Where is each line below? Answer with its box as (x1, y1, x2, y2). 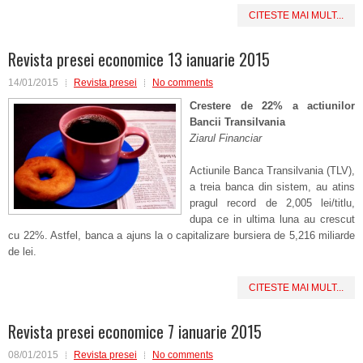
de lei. (8, 246, 36, 258)
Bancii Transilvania (190, 116, 285, 128)
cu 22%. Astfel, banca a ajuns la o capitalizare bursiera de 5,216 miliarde (8, 229, 355, 241)
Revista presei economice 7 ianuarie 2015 (8, 319, 262, 344)
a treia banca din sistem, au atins (190, 181, 355, 193)
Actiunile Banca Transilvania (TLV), (190, 164, 355, 177)
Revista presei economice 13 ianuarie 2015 (8, 47, 270, 71)
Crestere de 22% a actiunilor (190, 100, 355, 112)
